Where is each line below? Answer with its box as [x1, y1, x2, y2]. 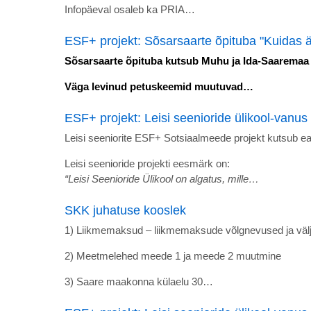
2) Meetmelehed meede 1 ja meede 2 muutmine [65, 250, 284, 262]
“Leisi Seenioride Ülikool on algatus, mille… [65, 173, 259, 185]
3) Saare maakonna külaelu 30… [65, 276, 213, 288]
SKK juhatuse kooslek [65, 203, 186, 218]
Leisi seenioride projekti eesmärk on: [65, 158, 230, 170]
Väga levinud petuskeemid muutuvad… [65, 81, 253, 93]
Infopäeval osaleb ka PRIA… [65, 3, 195, 15]
